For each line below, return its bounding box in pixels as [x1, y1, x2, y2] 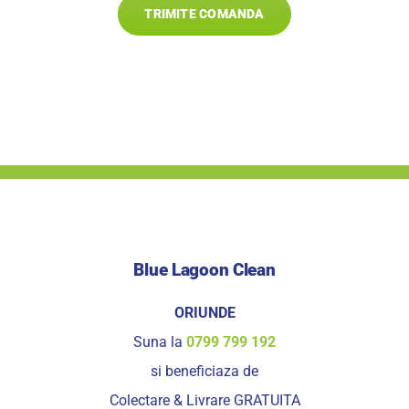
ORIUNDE [173, 304, 236, 322]
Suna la [133, 333, 186, 351]
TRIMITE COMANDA [144, 6, 265, 22]
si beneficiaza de [151, 362, 258, 381]
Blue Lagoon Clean [133, 259, 276, 281]
